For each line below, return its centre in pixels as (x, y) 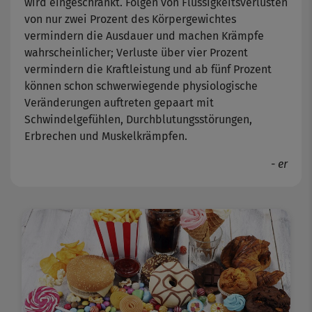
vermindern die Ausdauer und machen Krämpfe (144, 36)
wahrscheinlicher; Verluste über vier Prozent (136, 53)
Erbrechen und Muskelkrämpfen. (106, 136)
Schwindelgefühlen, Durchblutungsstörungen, (138, 120)
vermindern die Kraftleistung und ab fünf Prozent (148, 70)
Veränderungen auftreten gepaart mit (119, 103)
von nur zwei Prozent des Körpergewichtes (130, 19)
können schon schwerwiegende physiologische (141, 86)
